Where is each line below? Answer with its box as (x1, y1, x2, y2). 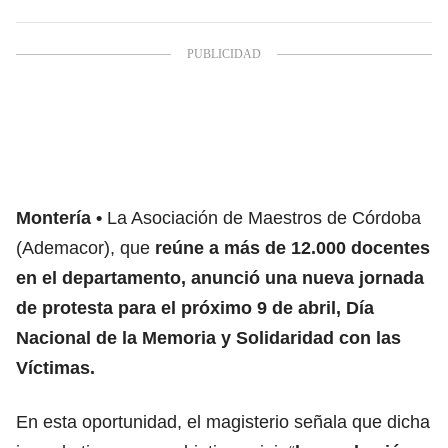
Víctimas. (16, 357, 95, 378)
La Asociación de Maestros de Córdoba (107, 207, 421, 228)
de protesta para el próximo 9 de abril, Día (16, 297, 374, 318)
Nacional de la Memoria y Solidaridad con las (16, 327, 401, 348)
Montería (16, 207, 91, 228)
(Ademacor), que (16, 237, 155, 258)
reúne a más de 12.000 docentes (155, 237, 430, 258)
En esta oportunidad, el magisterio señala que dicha (16, 411, 430, 432)
